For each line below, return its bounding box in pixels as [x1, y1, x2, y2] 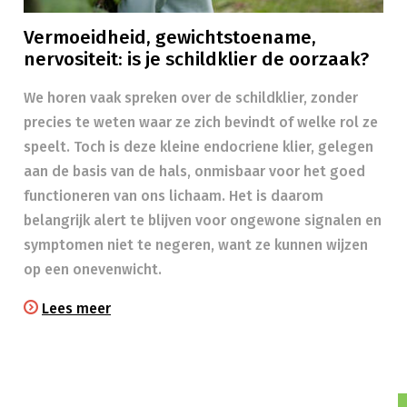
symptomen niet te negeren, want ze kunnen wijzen [24, 236, 368, 253]
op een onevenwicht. [24, 261, 162, 278]
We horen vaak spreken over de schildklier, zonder [24, 89, 358, 106]
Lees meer [42, 300, 111, 317]
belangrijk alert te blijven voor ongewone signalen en [24, 212, 382, 229]
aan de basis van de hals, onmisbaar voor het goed [24, 163, 365, 180]
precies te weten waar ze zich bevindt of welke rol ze [24, 114, 378, 131]
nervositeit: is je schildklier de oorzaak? [24, 48, 369, 71]
